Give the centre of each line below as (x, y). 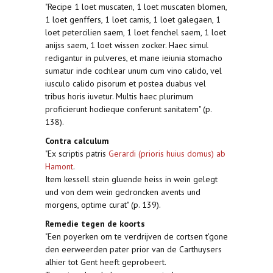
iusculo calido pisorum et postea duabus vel (126, 83)
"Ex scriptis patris (77, 154)
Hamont (59, 166)
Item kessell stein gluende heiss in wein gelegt (131, 179)
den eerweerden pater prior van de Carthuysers (133, 249)
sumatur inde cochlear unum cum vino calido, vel (133, 71)
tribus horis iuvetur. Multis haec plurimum (119, 96)
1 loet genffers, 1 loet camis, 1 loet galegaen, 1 (133, 19)
